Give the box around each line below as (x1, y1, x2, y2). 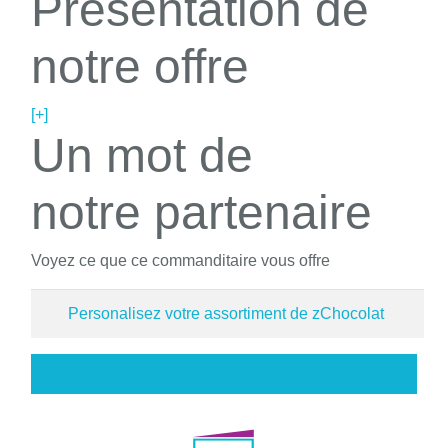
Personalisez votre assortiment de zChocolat (68, 304, 384, 322)
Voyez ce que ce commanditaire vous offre (31, 251, 330, 269)
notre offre (31, 39, 249, 93)
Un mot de (31, 128, 253, 182)
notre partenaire (31, 185, 372, 239)
